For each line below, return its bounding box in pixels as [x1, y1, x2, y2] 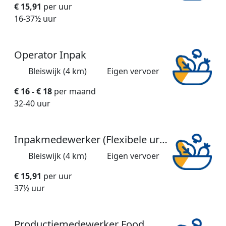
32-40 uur [14, 98, 50, 109]
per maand [52, 86, 96, 97]
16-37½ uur [14, 13, 56, 25]
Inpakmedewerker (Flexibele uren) [159, 133, 167, 147]
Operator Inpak [14, 48, 86, 62]
